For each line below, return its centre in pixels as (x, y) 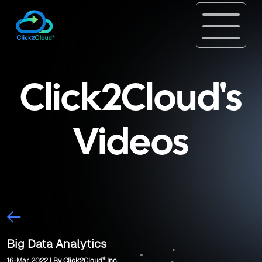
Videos (131, 144)
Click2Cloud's (131, 100)
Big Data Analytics (57, 244)
